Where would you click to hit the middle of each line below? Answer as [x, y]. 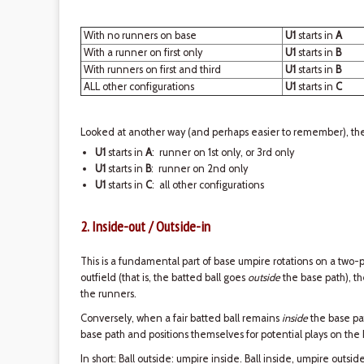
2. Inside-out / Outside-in [145, 226]
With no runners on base [139, 35]
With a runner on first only [141, 52]
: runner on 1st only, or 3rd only [223, 152]
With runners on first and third [151, 69]
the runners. [108, 294]
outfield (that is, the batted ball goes [164, 277]
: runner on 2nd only [199, 169]
